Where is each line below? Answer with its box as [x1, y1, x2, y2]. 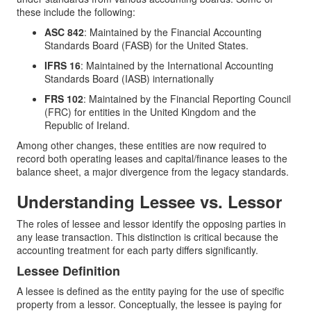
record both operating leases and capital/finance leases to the [17, 151, 287, 165]
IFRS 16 [44, 58, 81, 72]
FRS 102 [44, 92, 83, 106]
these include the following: [17, 5, 135, 19]
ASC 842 [44, 25, 84, 39]
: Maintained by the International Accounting [81, 58, 274, 72]
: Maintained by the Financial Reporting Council [83, 92, 291, 106]
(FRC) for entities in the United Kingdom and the [44, 105, 256, 119]
